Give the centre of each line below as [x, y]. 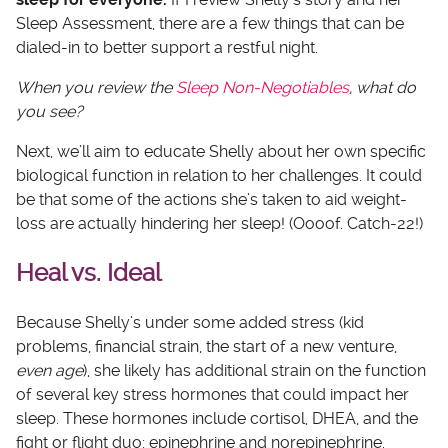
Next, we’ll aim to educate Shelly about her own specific [221, 151]
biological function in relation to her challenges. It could [219, 175]
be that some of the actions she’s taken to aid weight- [211, 199]
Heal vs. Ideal [88, 273]
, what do [382, 87]
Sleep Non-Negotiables [262, 87]
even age [49, 371]
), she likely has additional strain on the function [254, 371]
